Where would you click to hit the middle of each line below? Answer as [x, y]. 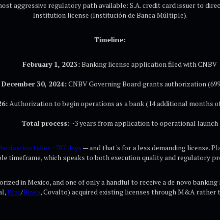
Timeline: [110, 40]
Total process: [46, 123]
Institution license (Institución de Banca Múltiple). [110, 15]
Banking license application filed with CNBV [149, 64]
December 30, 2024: [34, 84]
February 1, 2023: [51, 64]
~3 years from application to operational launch [144, 123]
